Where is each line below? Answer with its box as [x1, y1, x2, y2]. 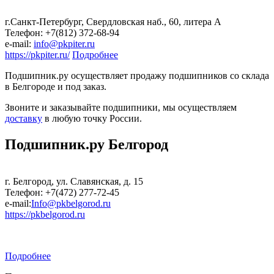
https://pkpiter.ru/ [5, 50, 70, 61]
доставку [5, 113, 42, 124]
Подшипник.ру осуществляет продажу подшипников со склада [5, 70, 269, 81]
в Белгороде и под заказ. [5, 81, 106, 92]
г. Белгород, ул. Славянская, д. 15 [5, 176, 143, 187]
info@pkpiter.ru [34, 39, 95, 50]
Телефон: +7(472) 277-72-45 [5, 187, 119, 198]
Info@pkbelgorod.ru [31, 198, 111, 209]
